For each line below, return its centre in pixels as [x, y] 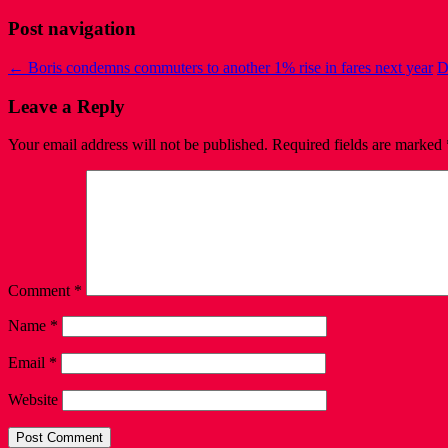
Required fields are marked [359, 145]
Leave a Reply [66, 106]
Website [33, 400]
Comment [41, 291]
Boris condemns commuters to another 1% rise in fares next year [228, 68]
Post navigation [72, 29]
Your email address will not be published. [138, 145]
